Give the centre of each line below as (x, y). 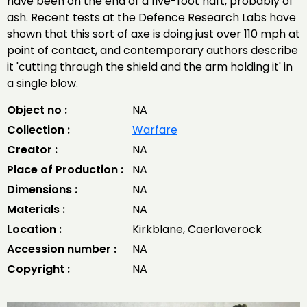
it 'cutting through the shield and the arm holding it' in (150, 67)
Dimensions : (42, 189)
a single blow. (42, 83)
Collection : (38, 130)
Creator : (32, 150)
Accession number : (62, 249)
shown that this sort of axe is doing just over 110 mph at (153, 34)
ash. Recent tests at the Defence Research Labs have (151, 17)
